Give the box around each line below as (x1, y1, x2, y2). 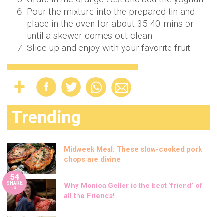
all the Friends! (64, 191, 115, 200)
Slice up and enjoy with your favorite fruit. (27, 42, 192, 53)
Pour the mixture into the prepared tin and (27, 6, 195, 17)
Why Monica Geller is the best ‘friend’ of (64, 181, 202, 190)
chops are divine (64, 155, 121, 164)
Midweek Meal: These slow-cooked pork (64, 145, 202, 154)
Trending (12, 108, 81, 127)
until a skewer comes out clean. (27, 30, 154, 41)
